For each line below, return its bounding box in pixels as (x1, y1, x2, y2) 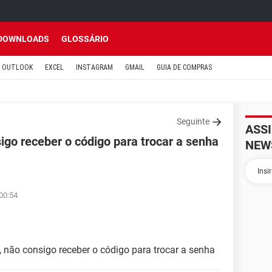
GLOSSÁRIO (61, 34, 109, 44)
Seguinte (177, 117, 209, 126)
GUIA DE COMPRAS (157, 63, 212, 72)
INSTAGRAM (76, 63, 113, 72)
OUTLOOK (2, 63, 33, 72)
